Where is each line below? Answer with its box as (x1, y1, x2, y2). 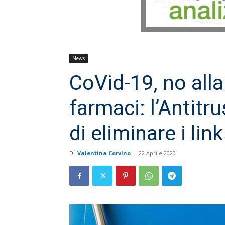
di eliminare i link (69, 121, 223, 146)
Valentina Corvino (77, 149, 131, 157)
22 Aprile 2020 (139, 149, 176, 157)
